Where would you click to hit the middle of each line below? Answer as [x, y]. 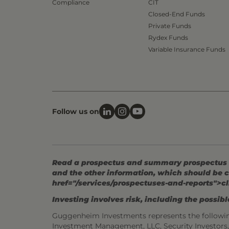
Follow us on [76, 111]
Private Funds [170, 26]
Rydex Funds [168, 38]
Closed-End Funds [177, 14]
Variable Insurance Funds [187, 49]
